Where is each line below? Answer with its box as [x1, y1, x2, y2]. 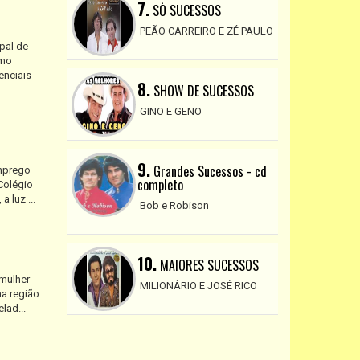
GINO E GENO [139, 104, 202, 117]
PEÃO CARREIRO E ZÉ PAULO [139, 24, 273, 37]
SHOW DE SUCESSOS [149, 80, 254, 100]
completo [137, 174, 183, 194]
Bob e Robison [139, 198, 209, 211]
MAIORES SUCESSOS [156, 255, 259, 275]
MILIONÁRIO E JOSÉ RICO [139, 279, 257, 292]
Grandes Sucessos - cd [149, 161, 267, 181]
